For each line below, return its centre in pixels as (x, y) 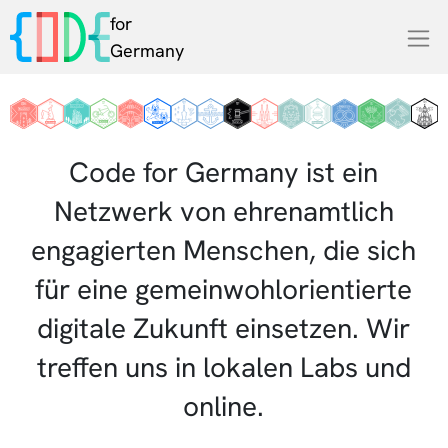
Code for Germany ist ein (224, 172)
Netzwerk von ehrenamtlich (223, 211)
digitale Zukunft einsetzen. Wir (224, 328)
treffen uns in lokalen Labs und (223, 367)
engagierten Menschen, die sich (224, 250)
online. (224, 406)
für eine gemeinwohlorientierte (224, 289)
